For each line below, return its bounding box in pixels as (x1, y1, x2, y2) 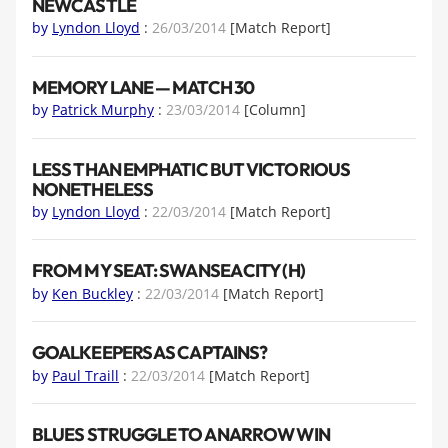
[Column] (244, 100, 306, 120)
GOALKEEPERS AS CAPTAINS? (32, 341, 268, 365)
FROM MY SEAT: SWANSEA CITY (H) (32, 259, 305, 283)
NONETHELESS (32, 177, 153, 201)
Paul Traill (52, 365, 119, 385)
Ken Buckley (52, 283, 133, 303)
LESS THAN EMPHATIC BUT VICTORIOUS (32, 157, 350, 181)
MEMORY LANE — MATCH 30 (32, 75, 254, 99)
